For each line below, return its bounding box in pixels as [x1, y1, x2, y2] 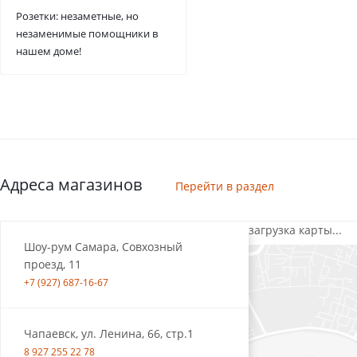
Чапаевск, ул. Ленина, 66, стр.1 [24, 326, 194, 341]
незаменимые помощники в [16, 26, 158, 41]
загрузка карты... [249, 222, 342, 237]
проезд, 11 [24, 257, 81, 272]
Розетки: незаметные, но [16, 9, 139, 23]
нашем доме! [16, 44, 81, 58]
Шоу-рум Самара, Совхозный [24, 239, 182, 254]
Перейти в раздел [175, 178, 274, 194]
